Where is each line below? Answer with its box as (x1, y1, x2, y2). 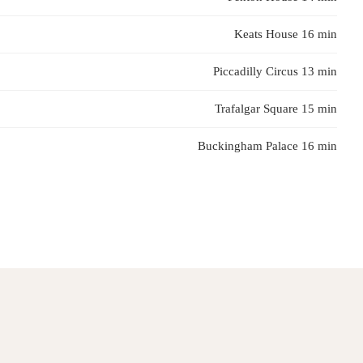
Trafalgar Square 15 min (215, 102, 337, 115)
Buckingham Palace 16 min (198, 139, 337, 152)
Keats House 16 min (234, 28, 337, 41)
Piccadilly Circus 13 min (213, 65, 337, 78)
